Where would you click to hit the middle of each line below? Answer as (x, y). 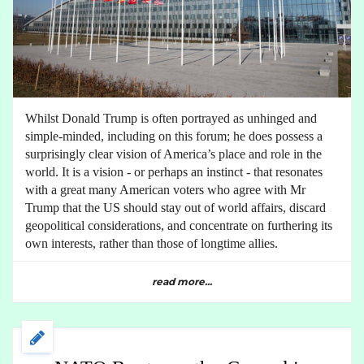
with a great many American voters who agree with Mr (165, 189)
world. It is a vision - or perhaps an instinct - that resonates (174, 171)
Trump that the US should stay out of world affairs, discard (175, 207)
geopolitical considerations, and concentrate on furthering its (179, 225)
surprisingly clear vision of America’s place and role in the (173, 154)
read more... (182, 281)
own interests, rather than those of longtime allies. (152, 243)
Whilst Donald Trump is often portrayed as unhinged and (171, 118)
